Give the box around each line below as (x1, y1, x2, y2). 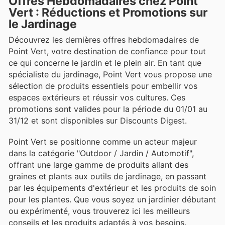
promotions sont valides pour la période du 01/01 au (9, 104, 207, 115)
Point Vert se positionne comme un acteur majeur (9, 137, 197, 147)
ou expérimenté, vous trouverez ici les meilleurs (9, 206, 190, 216)
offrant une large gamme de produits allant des (9, 160, 188, 170)
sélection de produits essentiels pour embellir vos (9, 81, 197, 91)
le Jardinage (9, 17, 77, 32)
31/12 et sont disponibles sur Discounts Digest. (9, 116, 187, 126)
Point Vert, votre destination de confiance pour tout (9, 46, 206, 57)
